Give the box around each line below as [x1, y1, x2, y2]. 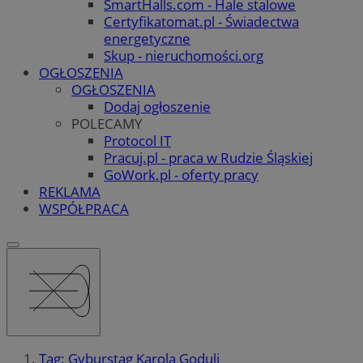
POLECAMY [71, 113, 143, 133]
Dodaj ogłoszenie [104, 96, 211, 116]
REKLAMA [39, 181, 100, 201]
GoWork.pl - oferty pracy [104, 164, 258, 184]
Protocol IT [104, 130, 171, 150]
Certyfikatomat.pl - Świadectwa [104, 11, 299, 31]
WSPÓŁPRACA [39, 199, 129, 218]
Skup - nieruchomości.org [104, 45, 263, 65]
